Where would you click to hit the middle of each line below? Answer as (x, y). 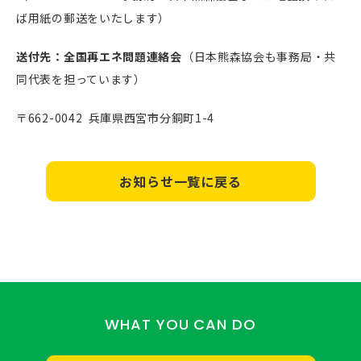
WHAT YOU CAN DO (180, 324)
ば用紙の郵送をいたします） (93, 17)
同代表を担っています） (81, 79)
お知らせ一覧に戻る (180, 181)
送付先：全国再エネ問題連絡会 (99, 56)
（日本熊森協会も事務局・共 (259, 56)
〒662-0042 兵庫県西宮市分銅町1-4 (116, 117)
